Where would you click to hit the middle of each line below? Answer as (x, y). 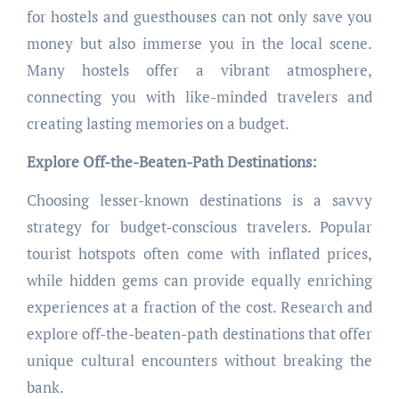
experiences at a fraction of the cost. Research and (199, 307)
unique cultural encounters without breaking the (199, 361)
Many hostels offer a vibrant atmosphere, (199, 70)
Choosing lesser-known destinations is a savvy (199, 200)
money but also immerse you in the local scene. (199, 44)
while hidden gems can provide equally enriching (199, 281)
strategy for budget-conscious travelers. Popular (199, 227)
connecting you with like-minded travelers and (199, 97)
